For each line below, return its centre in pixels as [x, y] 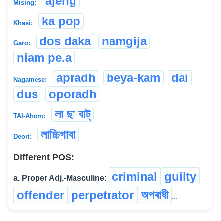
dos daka [65, 41]
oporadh [73, 94]
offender [40, 195]
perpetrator [102, 195]
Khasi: [23, 23]
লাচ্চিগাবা [58, 134]
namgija [124, 41]
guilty [180, 176]
